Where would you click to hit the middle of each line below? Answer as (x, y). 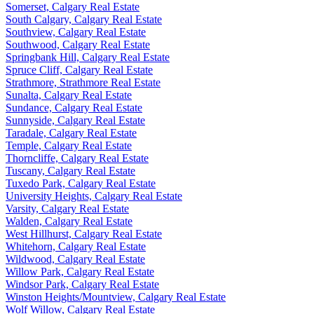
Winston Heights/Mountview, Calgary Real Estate (116, 297)
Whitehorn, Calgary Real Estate (76, 247)
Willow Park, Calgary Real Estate (80, 272)
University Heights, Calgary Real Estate (94, 196)
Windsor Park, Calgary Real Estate (82, 285)
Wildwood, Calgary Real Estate (75, 259)
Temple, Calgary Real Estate (69, 146)
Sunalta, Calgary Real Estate (69, 95)
